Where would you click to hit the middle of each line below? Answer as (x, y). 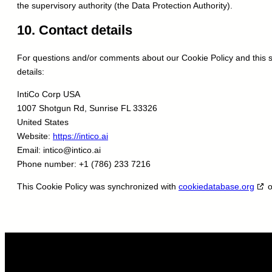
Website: (35, 136)
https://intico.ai (80, 136)
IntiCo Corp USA (49, 94)
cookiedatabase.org (216, 187)
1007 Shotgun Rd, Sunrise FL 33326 (87, 108)
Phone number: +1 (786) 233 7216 (84, 164)
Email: (30, 150)
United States (43, 122)
